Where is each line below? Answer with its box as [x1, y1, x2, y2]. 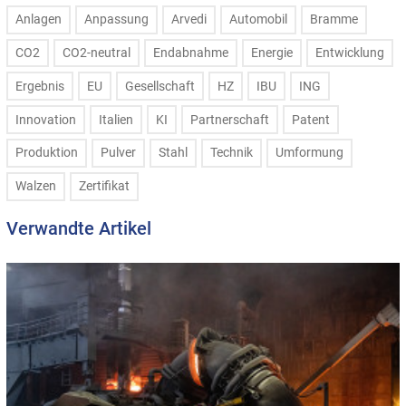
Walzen [15, 179, 56, 195]
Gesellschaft [125, 78, 195, 94]
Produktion [15, 145, 78, 161]
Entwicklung [315, 45, 384, 62]
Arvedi [171, 12, 207, 28]
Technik [210, 145, 253, 161]
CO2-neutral [63, 45, 130, 62]
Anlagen [15, 12, 62, 28]
